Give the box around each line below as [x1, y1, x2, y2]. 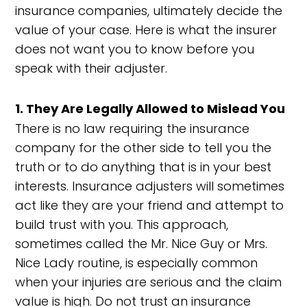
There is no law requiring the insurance [15, 120, 250, 137]
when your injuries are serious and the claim [15, 273, 282, 291]
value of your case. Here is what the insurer [15, 21, 278, 38]
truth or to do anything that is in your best [15, 158, 272, 175]
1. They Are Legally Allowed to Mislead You [15, 100, 286, 117]
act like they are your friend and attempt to [15, 197, 284, 214]
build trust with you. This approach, [15, 216, 229, 233]
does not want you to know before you [15, 40, 255, 58]
